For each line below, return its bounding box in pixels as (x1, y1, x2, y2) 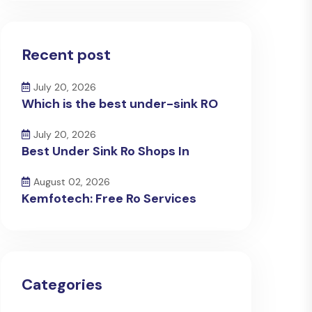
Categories (22, 274, 102, 295)
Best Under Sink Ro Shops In (22, 142, 189, 159)
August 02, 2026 (33, 175, 110, 188)
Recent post (22, 44, 111, 65)
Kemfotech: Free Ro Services (22, 189, 196, 207)
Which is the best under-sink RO (22, 95, 218, 112)
